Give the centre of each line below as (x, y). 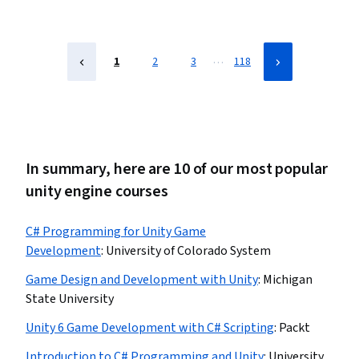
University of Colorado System (188, 251)
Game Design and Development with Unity (142, 280)
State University (70, 299)
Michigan (288, 280)
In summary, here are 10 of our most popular (177, 169)
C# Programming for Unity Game (116, 232)
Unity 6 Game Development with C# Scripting (150, 328)
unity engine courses (97, 192)
